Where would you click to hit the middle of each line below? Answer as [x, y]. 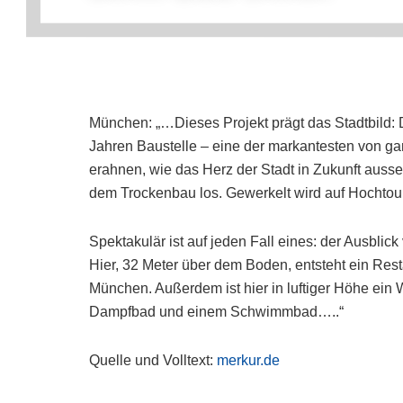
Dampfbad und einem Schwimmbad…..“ [217, 312]
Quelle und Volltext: [153, 360]
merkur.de [249, 360]
